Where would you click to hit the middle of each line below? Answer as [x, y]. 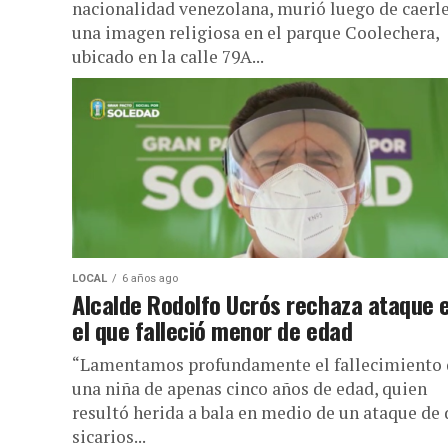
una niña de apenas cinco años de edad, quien [249, 388]
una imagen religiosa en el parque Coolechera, [255, 32]
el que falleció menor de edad [212, 330]
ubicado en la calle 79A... [168, 56]
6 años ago [150, 278]
